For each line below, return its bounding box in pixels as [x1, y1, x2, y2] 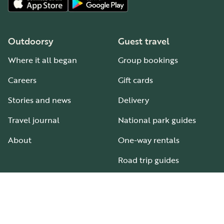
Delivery [118, 94, 149, 106]
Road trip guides [118, 154, 179, 166]
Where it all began [8, 54, 77, 66]
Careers [8, 74, 36, 86]
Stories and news [8, 94, 71, 106]
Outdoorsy [8, 34, 53, 48]
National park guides [118, 114, 196, 126]
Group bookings [118, 54, 178, 66]
